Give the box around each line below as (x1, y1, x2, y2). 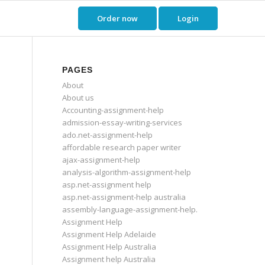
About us (62, 92, 95, 103)
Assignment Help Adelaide (62, 229, 157, 240)
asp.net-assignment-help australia (62, 192, 186, 202)
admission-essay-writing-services (62, 117, 183, 128)
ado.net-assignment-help (62, 130, 153, 140)
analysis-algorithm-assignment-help (62, 167, 192, 177)
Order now (97, 13, 138, 24)
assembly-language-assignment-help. (62, 204, 198, 215)
